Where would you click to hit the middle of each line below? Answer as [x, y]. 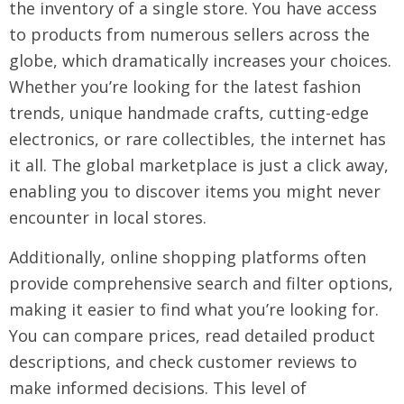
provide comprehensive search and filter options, [201, 283]
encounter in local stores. [108, 217]
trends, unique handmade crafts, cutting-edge [189, 113]
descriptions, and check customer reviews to [183, 362]
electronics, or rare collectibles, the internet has [197, 139]
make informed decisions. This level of [158, 388]
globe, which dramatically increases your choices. [200, 60]
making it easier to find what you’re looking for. [194, 309]
